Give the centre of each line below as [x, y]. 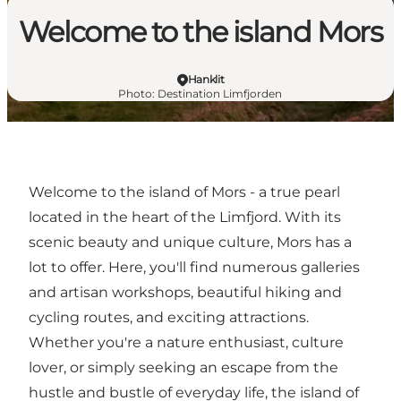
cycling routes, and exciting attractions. [169, 317]
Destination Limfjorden [220, 94]
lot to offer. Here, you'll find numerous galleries [194, 267]
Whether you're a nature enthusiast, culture [186, 342]
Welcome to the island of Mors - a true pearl [184, 192]
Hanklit [206, 79]
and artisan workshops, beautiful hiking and [185, 292]
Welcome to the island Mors [200, 32]
